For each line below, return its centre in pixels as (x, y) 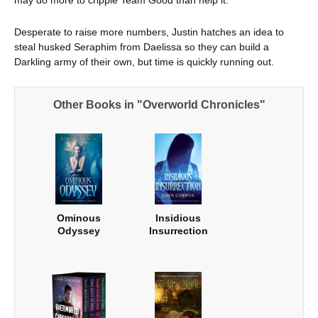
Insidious (178, 218)
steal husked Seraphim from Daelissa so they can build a (142, 46)
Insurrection (178, 230)
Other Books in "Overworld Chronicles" (159, 104)
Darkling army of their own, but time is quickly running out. (144, 61)
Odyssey (79, 230)
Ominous (79, 218)
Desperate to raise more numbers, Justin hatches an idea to (149, 32)
